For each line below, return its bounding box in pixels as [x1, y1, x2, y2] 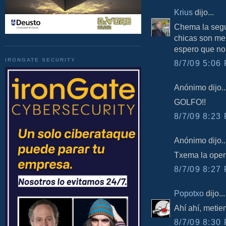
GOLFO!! [174, 97, 206, 107]
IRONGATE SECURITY [5, 56, 76, 63]
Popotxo [174, 188, 204, 198]
